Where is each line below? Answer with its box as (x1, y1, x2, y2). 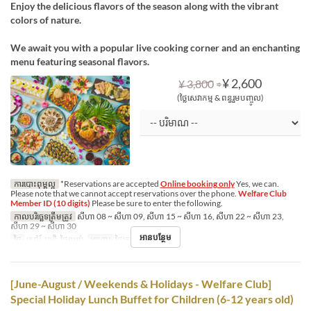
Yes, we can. (234, 178, 279, 189)
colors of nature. (10, 14, 81, 26)
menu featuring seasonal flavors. (10, 56, 149, 67)
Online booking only (160, 178, 235, 189)
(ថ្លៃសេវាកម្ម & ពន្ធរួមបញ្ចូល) (176, 92, 264, 103)
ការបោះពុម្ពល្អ (13, 178, 56, 189)
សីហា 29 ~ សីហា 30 (10, 220, 76, 231)
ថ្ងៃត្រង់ (114, 233, 137, 244)
